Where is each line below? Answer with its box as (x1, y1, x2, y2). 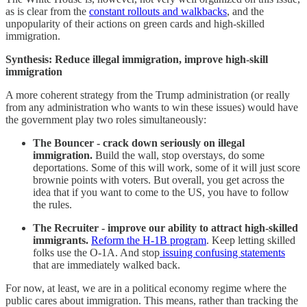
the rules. (33, 198, 72, 210)
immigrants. (33, 234, 88, 246)
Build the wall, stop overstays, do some (93, 149, 265, 161)
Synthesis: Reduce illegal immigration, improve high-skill (5, 53, 268, 65)
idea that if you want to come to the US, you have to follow (33, 186, 289, 198)
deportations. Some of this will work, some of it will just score (33, 161, 300, 173)
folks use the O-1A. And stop (33, 246, 160, 258)
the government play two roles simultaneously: (5, 113, 206, 125)
